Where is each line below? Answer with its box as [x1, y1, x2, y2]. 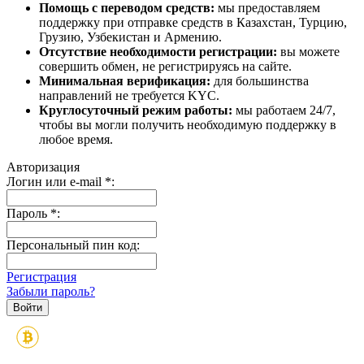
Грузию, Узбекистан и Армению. [39, 29, 222, 44]
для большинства [210, 73, 309, 88]
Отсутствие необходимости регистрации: [39, 44, 277, 58]
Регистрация [6, 269, 76, 284]
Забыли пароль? [6, 284, 95, 298]
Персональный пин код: [6, 237, 140, 252]
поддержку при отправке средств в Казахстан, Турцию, [39, 15, 347, 29]
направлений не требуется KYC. [39, 88, 219, 102]
